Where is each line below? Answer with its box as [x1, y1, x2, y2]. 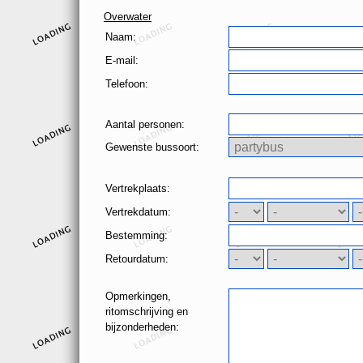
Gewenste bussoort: [105, 141, 199, 154]
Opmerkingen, [105, 290, 171, 303]
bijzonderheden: [105, 321, 179, 334]
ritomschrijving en [105, 305, 188, 318]
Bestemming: [105, 229, 168, 242]
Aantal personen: [105, 118, 185, 131]
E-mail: [105, 54, 139, 67]
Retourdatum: [105, 253, 169, 266]
